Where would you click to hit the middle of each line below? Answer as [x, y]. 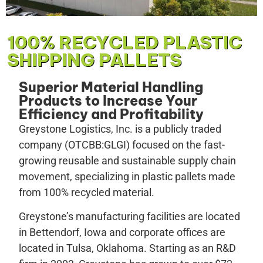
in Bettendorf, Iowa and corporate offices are [122, 232]
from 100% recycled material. [87, 192]
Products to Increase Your [108, 100]
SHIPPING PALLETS [94, 60]
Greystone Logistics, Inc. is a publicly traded [120, 129]
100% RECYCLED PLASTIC [124, 42]
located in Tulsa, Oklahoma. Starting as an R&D [127, 248]
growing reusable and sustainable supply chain [127, 160]
